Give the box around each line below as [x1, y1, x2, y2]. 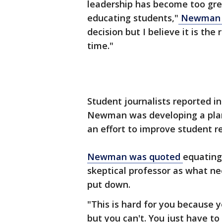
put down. [87, 178, 130, 190]
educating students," [87, 12, 178, 24]
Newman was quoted [87, 151, 183, 163]
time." [87, 40, 113, 52]
